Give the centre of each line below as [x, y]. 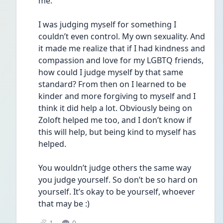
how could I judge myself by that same [111, 72]
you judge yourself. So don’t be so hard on [118, 180]
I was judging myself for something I [107, 24]
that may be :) [65, 204]
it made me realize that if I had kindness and [122, 48]
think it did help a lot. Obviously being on [115, 108]
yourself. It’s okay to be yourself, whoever [117, 192]
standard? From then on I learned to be [112, 84]
